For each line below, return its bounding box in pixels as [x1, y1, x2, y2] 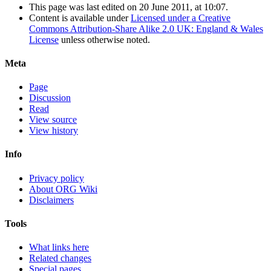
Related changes [29, 253, 91, 264]
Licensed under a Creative [131, 12, 230, 23]
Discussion [29, 93, 71, 103]
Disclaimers [29, 194, 74, 205]
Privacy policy [29, 172, 84, 183]
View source [29, 114, 77, 125]
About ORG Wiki [29, 183, 97, 194]
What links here [29, 242, 89, 253]
